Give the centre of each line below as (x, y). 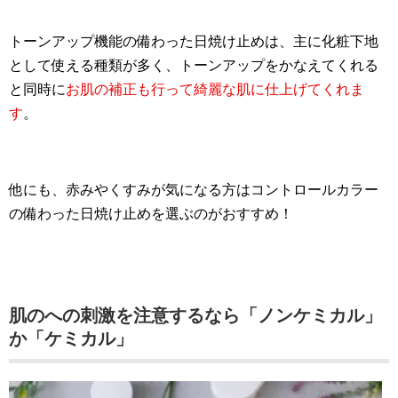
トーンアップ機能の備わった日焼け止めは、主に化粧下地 (194, 41)
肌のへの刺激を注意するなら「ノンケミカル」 (195, 315)
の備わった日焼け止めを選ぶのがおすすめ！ (151, 213)
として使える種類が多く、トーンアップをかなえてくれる (194, 65)
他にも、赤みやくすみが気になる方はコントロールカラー (194, 189)
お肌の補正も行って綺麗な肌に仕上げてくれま (215, 89)
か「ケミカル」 (71, 338)
